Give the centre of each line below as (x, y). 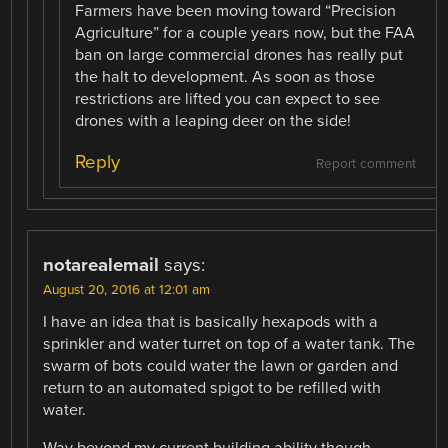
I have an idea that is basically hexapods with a (211, 322)
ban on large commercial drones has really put (239, 54)
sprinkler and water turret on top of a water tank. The (229, 344)
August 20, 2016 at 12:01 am (127, 290)
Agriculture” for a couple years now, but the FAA (245, 32)
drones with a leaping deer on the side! (213, 120)
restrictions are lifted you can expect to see (228, 98)
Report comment (365, 164)
